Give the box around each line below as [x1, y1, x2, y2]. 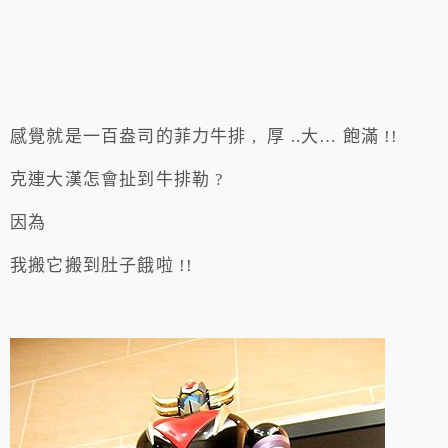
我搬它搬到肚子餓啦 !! [10, 256, 194, 276]
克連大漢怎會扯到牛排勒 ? [10, 170, 225, 190]
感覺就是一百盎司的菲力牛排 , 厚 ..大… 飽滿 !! [10, 127, 399, 147]
